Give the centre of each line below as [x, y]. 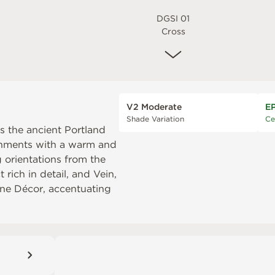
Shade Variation [155, 118]
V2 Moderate [154, 107]
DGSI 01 [173, 18]
